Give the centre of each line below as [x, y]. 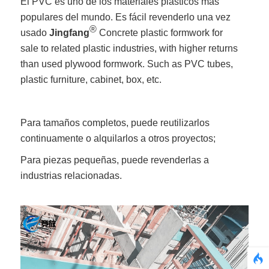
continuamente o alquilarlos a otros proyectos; [118, 138]
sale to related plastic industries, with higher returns [129, 48]
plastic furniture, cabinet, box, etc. [91, 79]
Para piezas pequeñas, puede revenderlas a [115, 160]
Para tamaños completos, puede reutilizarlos [115, 122]
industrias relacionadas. [73, 175]
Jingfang [70, 32]
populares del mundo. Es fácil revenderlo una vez [126, 17]
